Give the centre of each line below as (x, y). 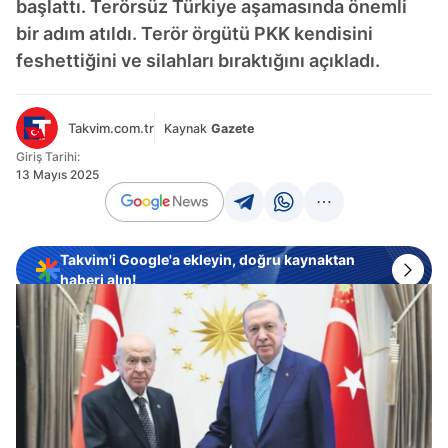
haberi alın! (98, 279)
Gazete (232, 128)
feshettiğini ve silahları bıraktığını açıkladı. (198, 60)
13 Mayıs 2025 (57, 174)
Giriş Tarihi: (48, 156)
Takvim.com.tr (111, 128)
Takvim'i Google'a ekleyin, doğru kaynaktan (207, 259)
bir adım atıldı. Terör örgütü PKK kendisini (194, 33)
